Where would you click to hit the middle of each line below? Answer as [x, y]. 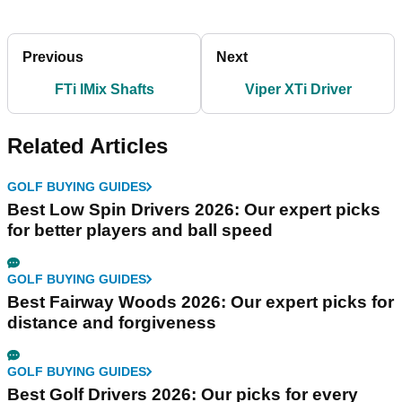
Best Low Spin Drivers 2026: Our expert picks [194, 210]
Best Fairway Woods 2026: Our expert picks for [201, 302]
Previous [53, 57]
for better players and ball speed [140, 230]
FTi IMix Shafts [104, 89]
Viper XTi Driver [298, 89]
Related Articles [87, 146]
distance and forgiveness [112, 323]
